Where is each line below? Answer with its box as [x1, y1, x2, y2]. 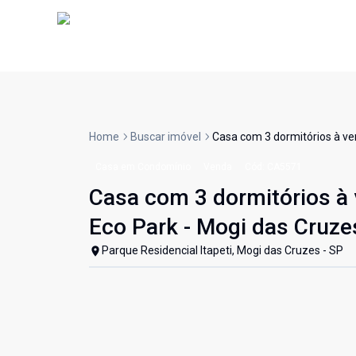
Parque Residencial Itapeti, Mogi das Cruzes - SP [102, 244, 343, 257]
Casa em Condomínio [95, 161, 191, 173]
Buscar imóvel [130, 130, 201, 144]
